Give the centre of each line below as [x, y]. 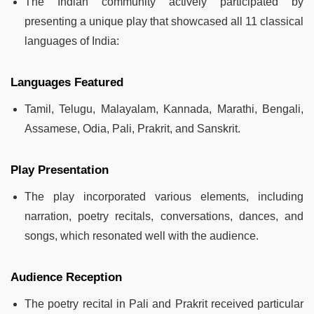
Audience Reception [66, 278]
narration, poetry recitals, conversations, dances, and [164, 217]
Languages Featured [69, 83]
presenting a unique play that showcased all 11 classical [164, 22]
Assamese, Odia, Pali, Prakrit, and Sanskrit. [132, 129]
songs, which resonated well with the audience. [142, 236]
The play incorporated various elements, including [164, 197]
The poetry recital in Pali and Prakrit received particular [164, 304]
